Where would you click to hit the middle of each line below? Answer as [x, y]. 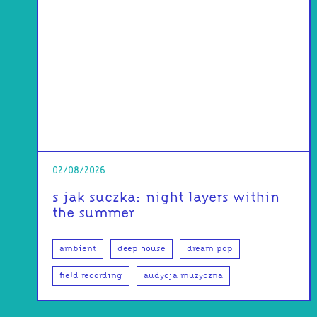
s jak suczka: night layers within [166, 198]
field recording [91, 276]
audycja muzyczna [184, 276]
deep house [142, 249]
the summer [94, 213]
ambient [78, 249]
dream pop [210, 249]
